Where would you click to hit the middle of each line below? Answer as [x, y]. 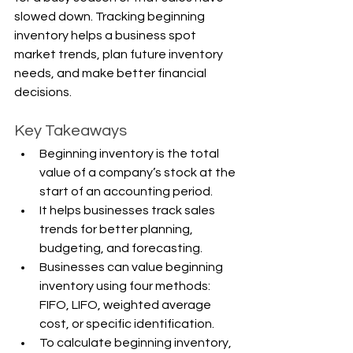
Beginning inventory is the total [130, 153]
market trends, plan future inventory [120, 54]
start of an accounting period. [126, 191]
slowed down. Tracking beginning [111, 16]
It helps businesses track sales [128, 210]
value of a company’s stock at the [139, 172]
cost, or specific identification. [127, 323]
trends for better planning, [117, 229]
